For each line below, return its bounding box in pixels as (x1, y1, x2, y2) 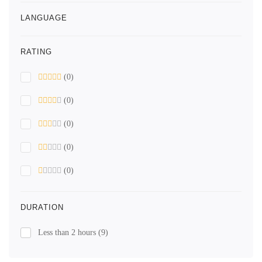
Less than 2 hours (38, 228, 98, 237)
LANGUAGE (20, 13, 67, 22)
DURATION (20, 203, 64, 212)
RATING (20, 47, 52, 56)
